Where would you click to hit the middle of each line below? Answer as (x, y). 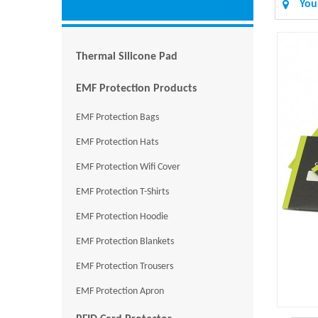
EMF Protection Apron (120, 291)
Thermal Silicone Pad (127, 56)
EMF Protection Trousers (125, 266)
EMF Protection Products (136, 88)
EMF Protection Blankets (125, 241)
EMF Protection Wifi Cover (128, 167)
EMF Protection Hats (117, 142)
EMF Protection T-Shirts (122, 192)
